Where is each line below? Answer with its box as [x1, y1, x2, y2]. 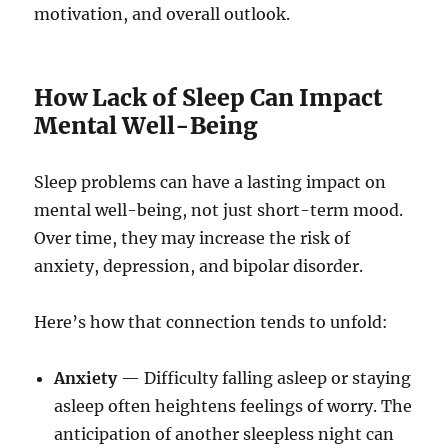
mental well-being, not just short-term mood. [34, 200, 404, 221]
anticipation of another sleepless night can [54, 424, 395, 445]
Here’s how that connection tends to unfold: [34, 312, 389, 333]
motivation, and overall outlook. [34, 4, 291, 25]
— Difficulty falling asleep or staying [117, 368, 412, 389]
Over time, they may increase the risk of [34, 228, 351, 249]
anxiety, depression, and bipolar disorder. [34, 256, 364, 277]
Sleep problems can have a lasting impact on [34, 172, 387, 193]
